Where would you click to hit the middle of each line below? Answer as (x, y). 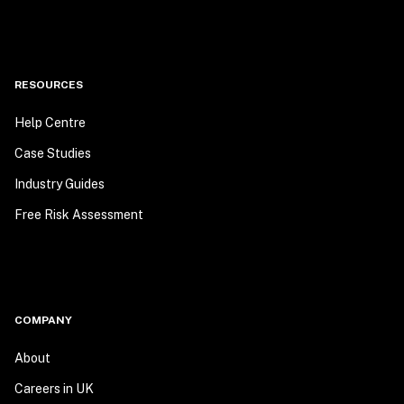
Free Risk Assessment (79, 215)
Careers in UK (54, 389)
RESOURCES (49, 85)
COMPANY (43, 320)
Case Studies (53, 153)
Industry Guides (60, 184)
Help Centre (50, 123)
